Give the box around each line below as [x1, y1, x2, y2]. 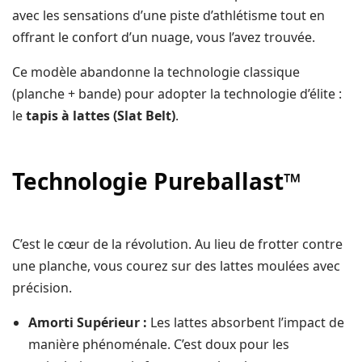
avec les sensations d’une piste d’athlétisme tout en [12, 6, 326, 25]
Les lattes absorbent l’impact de [147, 314, 344, 332]
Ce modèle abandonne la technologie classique [12, 63, 301, 82]
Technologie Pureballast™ [12, 166, 301, 197]
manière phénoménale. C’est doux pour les [28, 335, 289, 354]
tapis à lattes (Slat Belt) [26, 107, 176, 125]
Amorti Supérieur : [28, 314, 147, 332]
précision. [12, 279, 72, 297]
